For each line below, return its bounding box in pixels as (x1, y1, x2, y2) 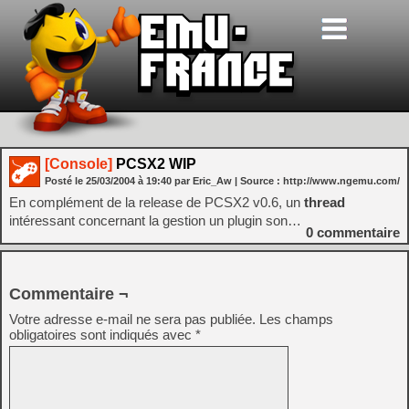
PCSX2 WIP (112, 156, 196, 172)
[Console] (45, 156, 112, 172)
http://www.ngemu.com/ (283, 175, 400, 186)
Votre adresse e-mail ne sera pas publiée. (9, 311, 256, 327)
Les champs (259, 311, 333, 327)
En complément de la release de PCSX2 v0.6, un (9, 194, 304, 210)
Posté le (45, 175, 86, 186)
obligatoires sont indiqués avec (9, 327, 195, 342)
